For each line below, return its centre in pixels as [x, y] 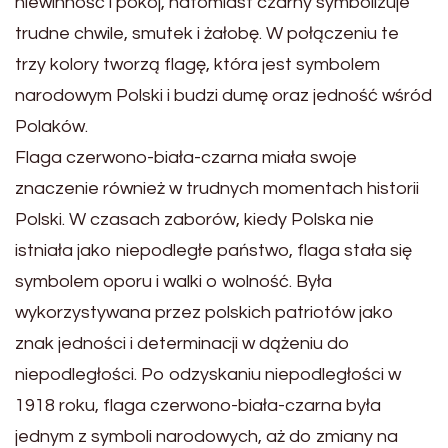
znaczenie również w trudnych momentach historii [217, 189]
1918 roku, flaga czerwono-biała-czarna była [198, 406]
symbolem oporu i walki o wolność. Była [173, 282]
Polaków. [51, 127]
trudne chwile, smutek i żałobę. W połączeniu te [207, 34]
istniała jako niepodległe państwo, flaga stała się [213, 251]
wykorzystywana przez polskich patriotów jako [204, 313]
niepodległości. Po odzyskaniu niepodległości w [208, 375]
